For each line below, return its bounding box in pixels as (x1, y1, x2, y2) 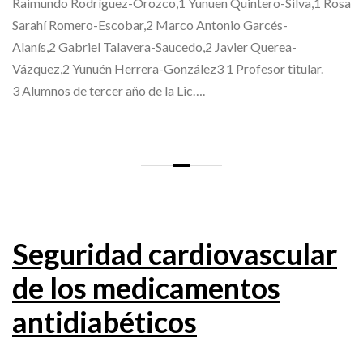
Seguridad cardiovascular (12, 236, 337, 272)
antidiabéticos (12, 304, 197, 340)
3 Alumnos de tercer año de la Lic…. (12, 83, 205, 99)
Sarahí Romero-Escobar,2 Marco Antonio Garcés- (12, 17, 288, 33)
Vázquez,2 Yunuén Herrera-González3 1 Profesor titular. (12, 61, 323, 77)
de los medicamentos (12, 270, 280, 306)
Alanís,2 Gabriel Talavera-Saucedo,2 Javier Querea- (12, 39, 297, 55)
